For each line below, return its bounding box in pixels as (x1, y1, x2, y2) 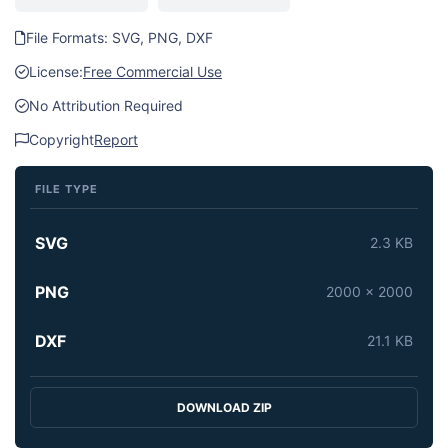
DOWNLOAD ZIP (176, 399, 272, 415)
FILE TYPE (35, 181, 98, 196)
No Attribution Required (29, 96, 183, 114)
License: (29, 62, 83, 80)
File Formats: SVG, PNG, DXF (26, 28, 213, 46)
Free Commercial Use (83, 62, 222, 80)
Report (94, 130, 138, 148)
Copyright (29, 130, 94, 148)
